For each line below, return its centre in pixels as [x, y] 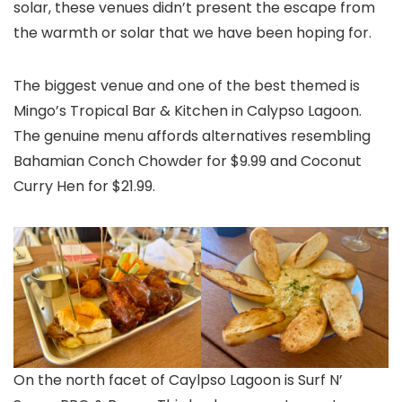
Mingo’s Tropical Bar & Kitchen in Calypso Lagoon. [188, 110]
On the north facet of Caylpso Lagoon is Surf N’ [178, 380]
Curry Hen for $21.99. [84, 186]
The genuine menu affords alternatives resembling [192, 135]
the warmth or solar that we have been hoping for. [194, 32]
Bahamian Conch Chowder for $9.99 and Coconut [188, 161]
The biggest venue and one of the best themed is [187, 85]
